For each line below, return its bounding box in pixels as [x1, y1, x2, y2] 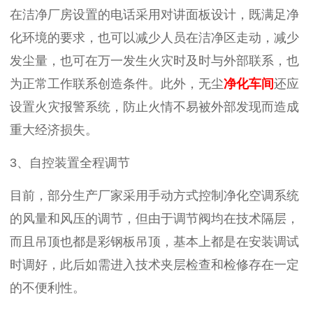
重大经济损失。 [10, 123, 98, 137]
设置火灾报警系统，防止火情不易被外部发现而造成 [10, 100, 299, 114]
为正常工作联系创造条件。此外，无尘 [10, 77, 224, 91]
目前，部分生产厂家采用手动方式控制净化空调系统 [10, 189, 299, 203]
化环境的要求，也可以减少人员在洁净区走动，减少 [10, 31, 299, 45]
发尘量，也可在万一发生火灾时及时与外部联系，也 [10, 54, 299, 68]
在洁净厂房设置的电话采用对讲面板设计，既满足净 [10, 8, 299, 22]
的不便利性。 [10, 281, 85, 295]
